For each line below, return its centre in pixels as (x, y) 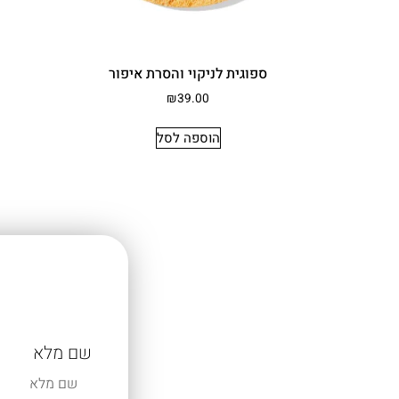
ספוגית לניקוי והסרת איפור (188, 74)
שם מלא (63, 353)
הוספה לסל (188, 138)
